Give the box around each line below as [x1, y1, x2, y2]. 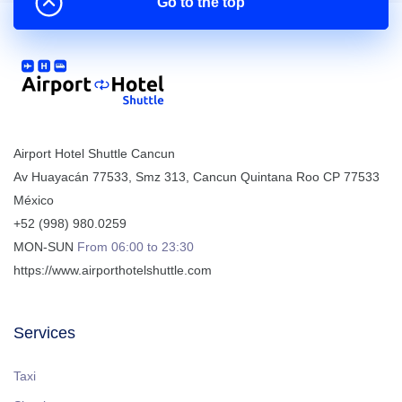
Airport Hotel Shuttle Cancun [13, 146, 175, 161]
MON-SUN [13, 240, 74, 254]
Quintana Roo [240, 170, 319, 184]
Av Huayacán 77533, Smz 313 [13, 170, 186, 184]
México [13, 193, 54, 207]
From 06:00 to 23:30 [77, 240, 194, 254]
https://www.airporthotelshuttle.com [13, 263, 212, 277]
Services [13, 324, 75, 342]
